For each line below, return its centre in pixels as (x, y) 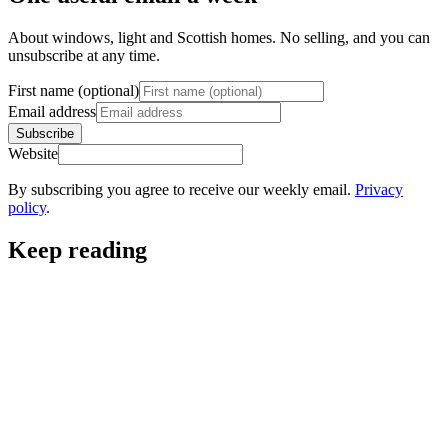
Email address (52, 112)
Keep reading (77, 250)
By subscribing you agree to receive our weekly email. (181, 190)
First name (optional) (73, 91)
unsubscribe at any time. (84, 56)
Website (33, 154)
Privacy (379, 190)
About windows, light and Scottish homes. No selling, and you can (219, 38)
